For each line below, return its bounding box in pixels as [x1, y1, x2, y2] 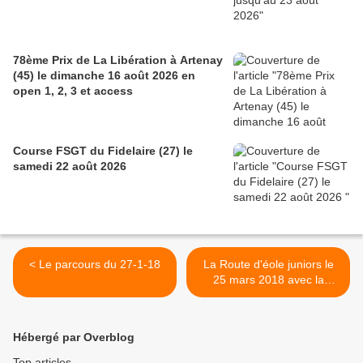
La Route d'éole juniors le [203, 258, 334, 271]
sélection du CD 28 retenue [198, 288, 339, 302]
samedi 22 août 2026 [13, 160, 126, 173]
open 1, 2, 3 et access [13, 84, 133, 98]
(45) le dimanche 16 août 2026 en [13, 69, 195, 83]
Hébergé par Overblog [13, 331, 135, 344]
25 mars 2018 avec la [212, 273, 324, 287]
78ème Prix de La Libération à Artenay [13, 53, 223, 67]
